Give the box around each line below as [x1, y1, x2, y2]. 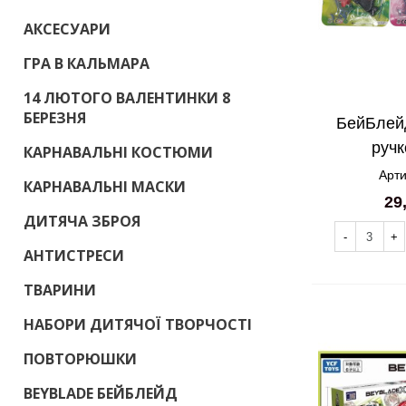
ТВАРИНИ [24, 280, 96, 300]
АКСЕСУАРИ [24, 19, 111, 39]
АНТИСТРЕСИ [24, 246, 124, 266]
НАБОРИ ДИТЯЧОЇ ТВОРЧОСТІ [24, 314, 252, 334]
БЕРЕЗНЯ [24, 108, 86, 128]
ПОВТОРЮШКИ [24, 349, 137, 369]
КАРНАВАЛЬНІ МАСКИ [24, 177, 186, 197]
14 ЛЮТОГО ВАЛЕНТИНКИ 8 [24, 88, 230, 108]
